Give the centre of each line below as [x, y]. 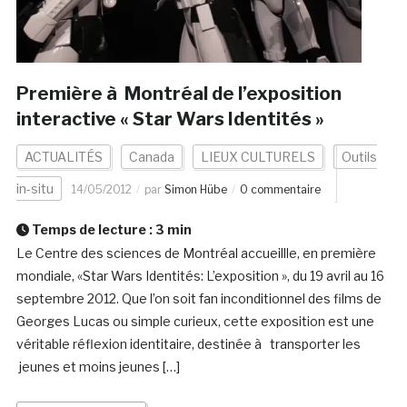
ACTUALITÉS [63, 157]
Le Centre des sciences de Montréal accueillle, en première [196, 253]
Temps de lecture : [92, 230]
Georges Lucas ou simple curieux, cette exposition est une [195, 322]
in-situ [35, 189]
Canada [151, 157]
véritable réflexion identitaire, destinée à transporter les [188, 344]
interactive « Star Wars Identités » [170, 119]
